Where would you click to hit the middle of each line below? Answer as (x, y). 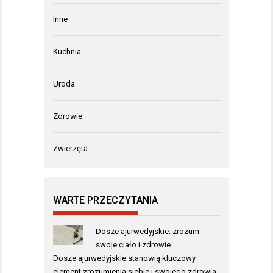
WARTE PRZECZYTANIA (105, 200)
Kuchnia (67, 52)
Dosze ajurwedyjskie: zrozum (147, 232)
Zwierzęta (70, 149)
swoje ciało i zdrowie (133, 245)
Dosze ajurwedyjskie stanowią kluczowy (124, 258)
